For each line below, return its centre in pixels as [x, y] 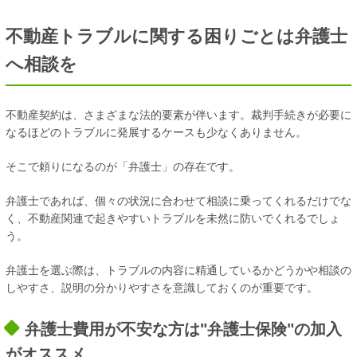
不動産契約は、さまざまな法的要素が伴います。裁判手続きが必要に [178, 115]
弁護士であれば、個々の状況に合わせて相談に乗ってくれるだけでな [178, 201]
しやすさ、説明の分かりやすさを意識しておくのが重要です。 [162, 288]
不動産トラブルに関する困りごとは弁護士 [177, 36]
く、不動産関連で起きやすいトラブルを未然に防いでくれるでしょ [173, 219]
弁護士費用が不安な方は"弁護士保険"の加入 [183, 329]
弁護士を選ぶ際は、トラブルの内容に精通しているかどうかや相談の [178, 271]
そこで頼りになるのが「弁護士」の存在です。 [123, 167]
